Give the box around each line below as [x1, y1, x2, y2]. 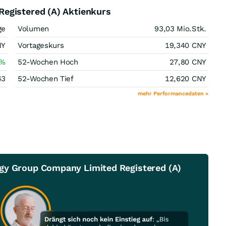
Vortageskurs [18, 41, 64, 50]
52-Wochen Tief [18, 74, 74, 83]
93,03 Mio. [154, 24, 192, 33]
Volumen [18, 24, 49, 33]
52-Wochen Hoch [18, 58, 78, 67]
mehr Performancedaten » [138, 90, 208, 97]
